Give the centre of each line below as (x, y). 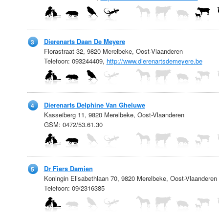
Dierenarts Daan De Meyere (84, 41)
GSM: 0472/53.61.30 (73, 124)
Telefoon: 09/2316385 (74, 188)
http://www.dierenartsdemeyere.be (154, 61)
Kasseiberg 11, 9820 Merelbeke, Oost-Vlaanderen (114, 115)
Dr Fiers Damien (68, 168)
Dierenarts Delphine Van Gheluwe (94, 105)
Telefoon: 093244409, (75, 61)
